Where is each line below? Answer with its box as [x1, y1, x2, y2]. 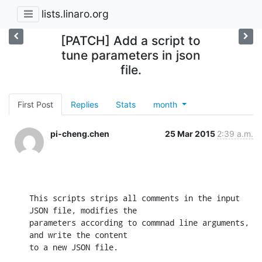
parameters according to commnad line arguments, [29, 216, 249, 228]
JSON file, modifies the [29, 204, 137, 216]
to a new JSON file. [29, 241, 118, 253]
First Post [18, 99, 53, 109]
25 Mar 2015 [165, 128, 217, 139]
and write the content [29, 229, 127, 240]
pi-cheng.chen [50, 128, 109, 139]
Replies [71, 99, 98, 109]
